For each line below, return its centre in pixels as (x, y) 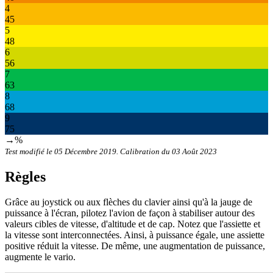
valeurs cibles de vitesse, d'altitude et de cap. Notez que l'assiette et (133, 224)
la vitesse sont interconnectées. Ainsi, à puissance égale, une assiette (135, 235)
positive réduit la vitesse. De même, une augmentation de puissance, (135, 246)
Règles (25, 176)
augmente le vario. (40, 257)
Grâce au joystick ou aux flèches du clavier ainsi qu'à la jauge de (129, 202)
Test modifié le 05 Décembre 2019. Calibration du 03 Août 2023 (111, 151)
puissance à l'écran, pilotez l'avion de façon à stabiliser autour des (130, 213)
